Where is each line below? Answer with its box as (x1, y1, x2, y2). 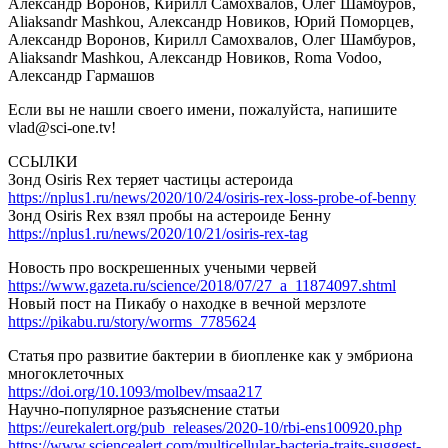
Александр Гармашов (8, 66, 155, 84)
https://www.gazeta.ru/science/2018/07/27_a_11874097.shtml (8, 276, 396, 294)
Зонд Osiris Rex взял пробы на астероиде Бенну (8, 206, 331, 224)
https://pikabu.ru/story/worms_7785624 (8, 312, 256, 330)
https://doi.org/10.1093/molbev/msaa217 (8, 382, 262, 400)
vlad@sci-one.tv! (8, 118, 116, 136)
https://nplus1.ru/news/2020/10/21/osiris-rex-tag (8, 224, 308, 242)
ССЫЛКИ (8, 152, 78, 170)
